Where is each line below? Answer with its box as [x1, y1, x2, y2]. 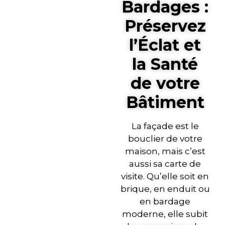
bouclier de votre [128, 133, 202, 144]
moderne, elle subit [122, 208, 208, 219]
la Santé [132, 54, 198, 74]
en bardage [140, 196, 191, 206]
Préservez [124, 16, 206, 36]
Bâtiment [126, 92, 204, 112]
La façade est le [131, 121, 199, 131]
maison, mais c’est [125, 146, 205, 156]
